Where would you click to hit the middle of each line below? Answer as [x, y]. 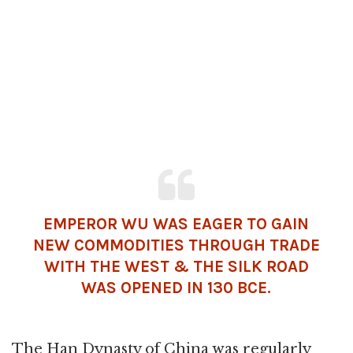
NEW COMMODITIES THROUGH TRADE [176, 245]
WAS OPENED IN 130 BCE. [176, 288]
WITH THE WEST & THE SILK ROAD [176, 267]
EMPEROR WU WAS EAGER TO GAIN [176, 224]
